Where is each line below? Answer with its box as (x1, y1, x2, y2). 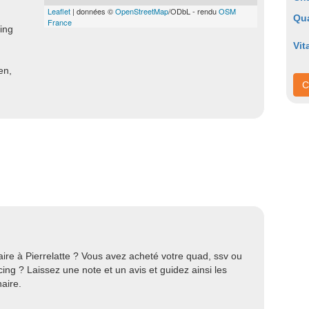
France (48, 17, 72, 28)
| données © (70, 6, 115, 17)
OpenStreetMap (115, 6, 168, 17)
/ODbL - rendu (168, 6, 219, 17)
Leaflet (48, 6, 70, 17)
